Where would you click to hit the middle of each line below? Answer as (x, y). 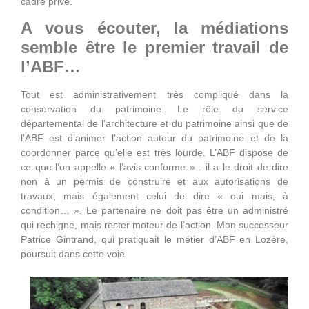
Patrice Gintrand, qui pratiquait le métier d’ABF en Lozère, (154, 240)
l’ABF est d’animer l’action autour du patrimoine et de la (154, 138)
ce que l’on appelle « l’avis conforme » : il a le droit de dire (154, 167)
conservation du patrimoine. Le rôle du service (154, 109)
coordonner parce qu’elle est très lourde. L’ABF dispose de (154, 153)
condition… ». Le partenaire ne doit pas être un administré (154, 211)
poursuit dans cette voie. (74, 254)
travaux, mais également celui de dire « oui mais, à (154, 196)
